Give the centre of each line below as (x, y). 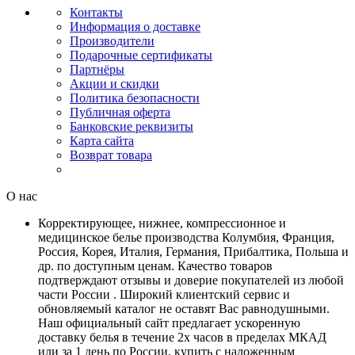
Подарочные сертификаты (141, 55)
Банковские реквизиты (132, 127)
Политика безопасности (135, 98)
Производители (112, 41)
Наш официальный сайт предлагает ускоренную (169, 323)
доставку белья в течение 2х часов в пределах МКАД (182, 338)
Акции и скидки (115, 84)
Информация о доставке (135, 27)
